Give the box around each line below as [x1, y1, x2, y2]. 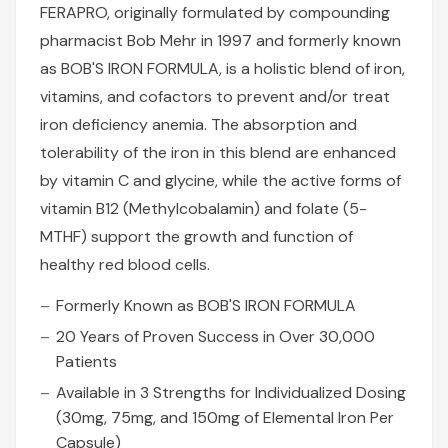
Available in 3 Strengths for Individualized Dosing [56, 382, 406, 403]
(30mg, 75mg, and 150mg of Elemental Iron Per [56, 407, 394, 428]
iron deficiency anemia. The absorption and [40, 114, 357, 135]
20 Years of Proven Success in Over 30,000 [56, 326, 375, 347]
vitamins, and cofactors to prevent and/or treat [40, 86, 390, 107]
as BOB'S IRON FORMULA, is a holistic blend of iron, [40, 58, 405, 79]
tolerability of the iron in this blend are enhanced [40, 142, 396, 163]
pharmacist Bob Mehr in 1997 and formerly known [40, 30, 401, 51]
